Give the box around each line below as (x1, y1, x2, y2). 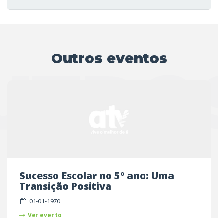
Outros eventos (51, 50, 167, 67)
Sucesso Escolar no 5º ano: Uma (19, 169, 25, 182)
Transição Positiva (19, 180, 111, 193)
